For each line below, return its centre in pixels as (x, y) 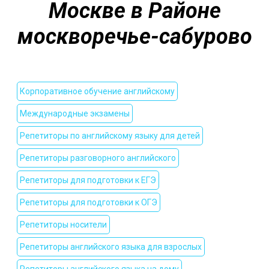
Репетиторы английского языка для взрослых (111, 247)
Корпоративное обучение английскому (97, 91)
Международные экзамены (75, 113)
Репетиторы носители (63, 225)
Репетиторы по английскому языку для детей (110, 136)
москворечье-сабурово (134, 37)
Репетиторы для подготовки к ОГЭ (89, 202)
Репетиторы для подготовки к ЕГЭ (88, 180)
